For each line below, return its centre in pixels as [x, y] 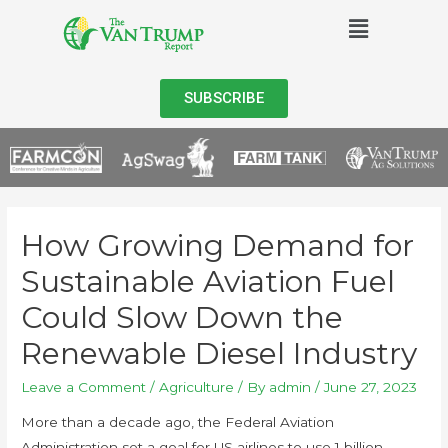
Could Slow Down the [182, 317]
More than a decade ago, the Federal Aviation [178, 422]
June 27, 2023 [371, 386]
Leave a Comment [84, 386]
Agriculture [197, 386]
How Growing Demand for [218, 245]
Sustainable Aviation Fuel [208, 281]
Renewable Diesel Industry [219, 353]
